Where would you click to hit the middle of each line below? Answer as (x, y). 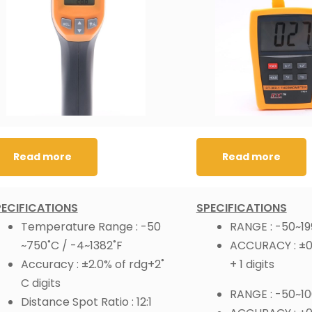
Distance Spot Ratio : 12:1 (86, 302)
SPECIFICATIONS (241, 208)
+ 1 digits (252, 265)
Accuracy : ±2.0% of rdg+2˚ (92, 265)
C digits (40, 283)
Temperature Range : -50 (91, 227)
